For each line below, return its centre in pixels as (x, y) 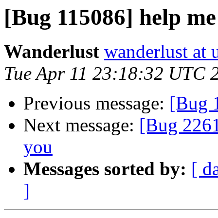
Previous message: (96, 103)
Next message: (81, 125)
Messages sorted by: (105, 169)
